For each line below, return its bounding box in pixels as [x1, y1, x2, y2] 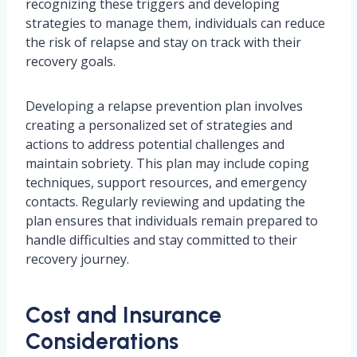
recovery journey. [25, 250, 129, 269]
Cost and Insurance [25, 301, 222, 329]
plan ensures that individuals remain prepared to [25, 212, 318, 230]
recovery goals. [25, 53, 116, 71]
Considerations [25, 328, 178, 355]
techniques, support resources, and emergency [25, 174, 307, 192]
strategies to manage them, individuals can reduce [25, 14, 325, 33]
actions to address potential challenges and [25, 135, 284, 154]
